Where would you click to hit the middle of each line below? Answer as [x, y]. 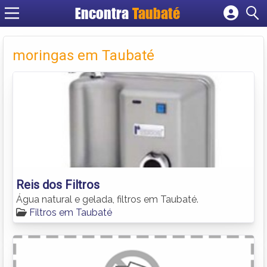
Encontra [104, 13]
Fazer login [146, 46]
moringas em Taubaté [83, 55]
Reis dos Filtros [58, 184]
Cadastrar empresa [164, 33]
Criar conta [146, 59]
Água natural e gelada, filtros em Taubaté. [107, 199]
